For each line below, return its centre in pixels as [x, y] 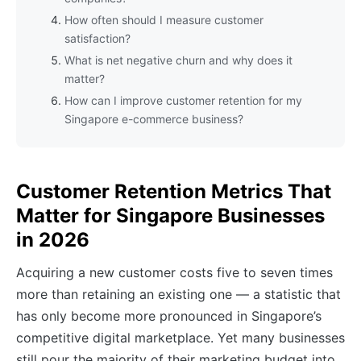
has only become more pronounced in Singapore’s [169, 315]
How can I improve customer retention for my [183, 100]
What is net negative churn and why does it [178, 60]
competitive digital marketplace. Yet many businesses [180, 337]
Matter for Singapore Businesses [170, 215]
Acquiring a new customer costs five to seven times [174, 272]
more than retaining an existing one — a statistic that [178, 294]
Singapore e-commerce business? [154, 118]
